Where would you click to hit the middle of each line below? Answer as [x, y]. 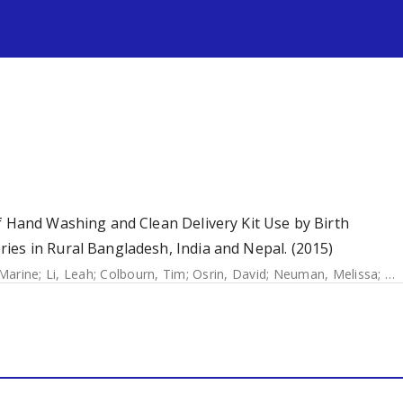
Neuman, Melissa [326, 274]
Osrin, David [229, 274]
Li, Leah [69, 274]
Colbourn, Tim [143, 274]
